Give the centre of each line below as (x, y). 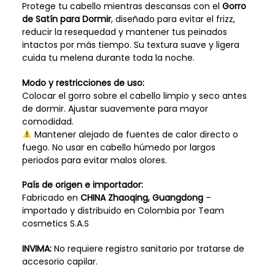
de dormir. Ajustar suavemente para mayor (115, 108)
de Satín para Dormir (66, 19)
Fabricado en (51, 198)
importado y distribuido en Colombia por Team (123, 211)
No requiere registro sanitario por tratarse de (148, 249)
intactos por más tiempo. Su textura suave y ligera (130, 45)
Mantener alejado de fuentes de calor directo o (135, 134)
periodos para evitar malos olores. (94, 160)
